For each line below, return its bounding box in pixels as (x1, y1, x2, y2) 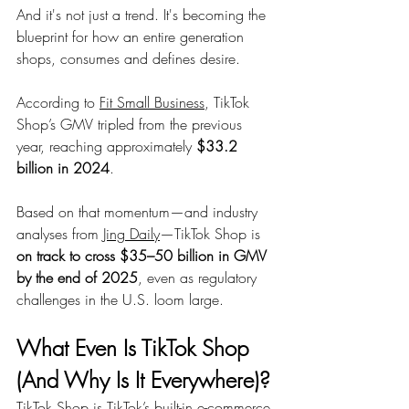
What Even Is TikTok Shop (16, 333, 255, 362)
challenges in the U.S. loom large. (16, 289, 224, 309)
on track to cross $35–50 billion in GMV (16, 246, 271, 266)
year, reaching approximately (16, 136, 196, 156)
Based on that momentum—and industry (16, 202, 262, 222)
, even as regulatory (138, 267, 261, 288)
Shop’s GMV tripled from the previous (16, 114, 246, 134)
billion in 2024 (16, 158, 110, 178)
